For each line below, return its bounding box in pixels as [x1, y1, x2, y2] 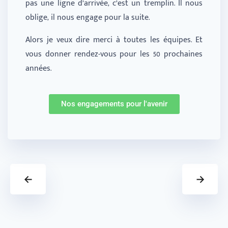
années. [25, 62, 51, 76]
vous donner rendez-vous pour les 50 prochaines [25, 47, 203, 62]
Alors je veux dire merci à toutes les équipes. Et [25, 33, 203, 47]
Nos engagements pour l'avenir [61, 99, 167, 109]
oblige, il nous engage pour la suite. [25, 11, 150, 25]
